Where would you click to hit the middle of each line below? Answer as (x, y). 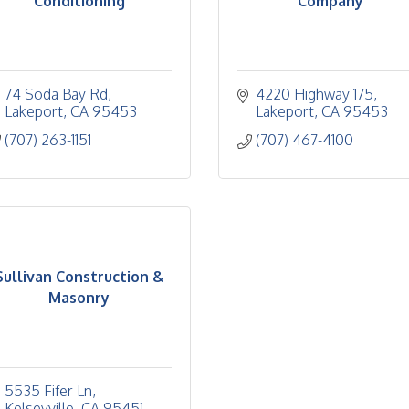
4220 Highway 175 (315, 94)
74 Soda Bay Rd (56, 94)
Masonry (79, 297)
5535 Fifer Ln (48, 391)
